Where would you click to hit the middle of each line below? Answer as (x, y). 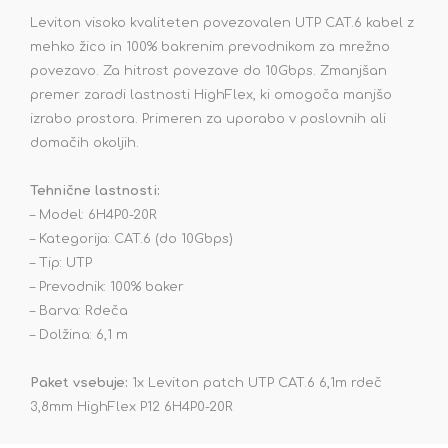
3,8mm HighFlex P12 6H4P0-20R (131, 407)
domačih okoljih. (84, 143)
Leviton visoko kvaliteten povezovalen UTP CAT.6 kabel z (222, 23)
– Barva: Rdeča (79, 311)
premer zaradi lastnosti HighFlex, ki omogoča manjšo (211, 95)
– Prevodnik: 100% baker (107, 287)
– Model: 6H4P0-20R (93, 215)
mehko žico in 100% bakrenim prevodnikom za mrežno (210, 47)
